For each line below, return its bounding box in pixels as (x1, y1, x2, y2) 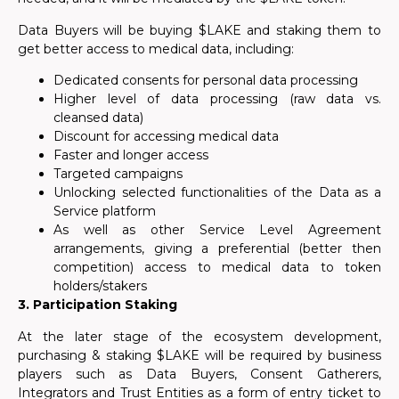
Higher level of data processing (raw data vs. (53, 91, 381, 108)
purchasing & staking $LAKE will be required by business (18, 346, 381, 363)
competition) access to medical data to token (53, 259, 381, 276)
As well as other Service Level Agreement (53, 222, 381, 239)
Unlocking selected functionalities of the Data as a (53, 184, 381, 201)
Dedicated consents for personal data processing (53, 72, 358, 89)
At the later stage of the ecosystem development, (18, 328, 381, 345)
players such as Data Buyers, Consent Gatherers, (18, 365, 381, 382)
